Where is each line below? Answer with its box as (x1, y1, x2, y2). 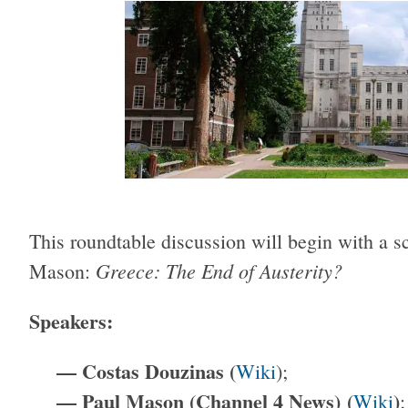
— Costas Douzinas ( (56, 356, 236, 387)
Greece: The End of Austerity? (96, 257, 342, 285)
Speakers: (29, 306, 119, 337)
